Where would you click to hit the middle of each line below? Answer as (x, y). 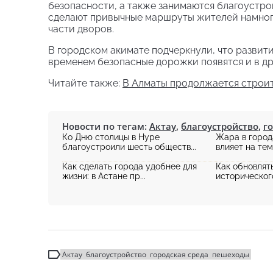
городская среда (179, 255)
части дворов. (81, 29)
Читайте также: (85, 83)
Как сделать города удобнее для (129, 167)
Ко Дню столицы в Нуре (111, 137)
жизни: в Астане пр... (104, 176)
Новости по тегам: (106, 126)
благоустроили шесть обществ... (129, 147)
